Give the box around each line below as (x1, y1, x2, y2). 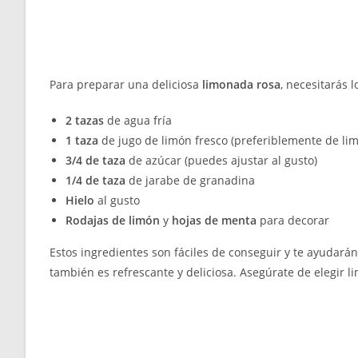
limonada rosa (202, 77, 280, 93)
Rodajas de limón (66, 213, 160, 229)
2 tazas (66, 113, 104, 129)
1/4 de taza (66, 173, 125, 189)
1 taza (66, 133, 98, 149)
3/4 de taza (66, 153, 125, 169)
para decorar (257, 213, 329, 229)
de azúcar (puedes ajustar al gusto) (125, 153, 317, 169)
